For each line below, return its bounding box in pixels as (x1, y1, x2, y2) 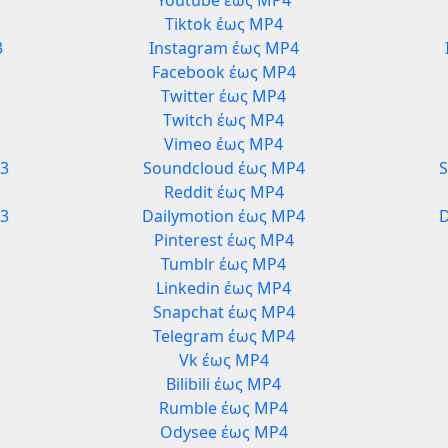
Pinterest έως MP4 (153, 229, 294, 252)
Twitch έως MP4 (163, 109, 285, 132)
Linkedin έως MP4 (156, 277, 292, 300)
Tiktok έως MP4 (164, 13, 283, 36)
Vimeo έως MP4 (164, 133, 284, 156)
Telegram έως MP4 (152, 325, 295, 348)
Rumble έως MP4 (159, 397, 289, 420)
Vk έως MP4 (178, 349, 269, 372)
